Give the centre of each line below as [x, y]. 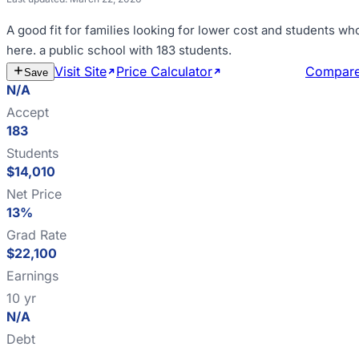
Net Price [34, 194]
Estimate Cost [264, 71]
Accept [28, 112]
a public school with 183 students [134, 50]
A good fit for [46, 30]
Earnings [32, 276]
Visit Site [81, 71]
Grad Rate [36, 235]
